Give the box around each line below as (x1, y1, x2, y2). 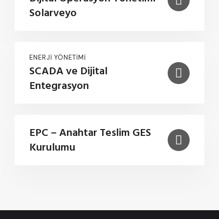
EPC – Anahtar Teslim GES (29, 125, 151, 142)
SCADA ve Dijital (29, 63, 108, 80)
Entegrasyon (29, 78, 89, 95)
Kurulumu (29, 139, 75, 156)
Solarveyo (29, 5, 77, 22)
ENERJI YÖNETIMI (29, 53, 86, 62)
